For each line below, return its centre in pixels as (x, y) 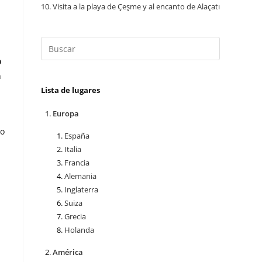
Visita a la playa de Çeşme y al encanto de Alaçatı (136, 6)
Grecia (75, 217)
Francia (77, 163)
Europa (66, 114)
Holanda (79, 230)
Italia (73, 149)
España (77, 136)
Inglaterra (81, 190)
